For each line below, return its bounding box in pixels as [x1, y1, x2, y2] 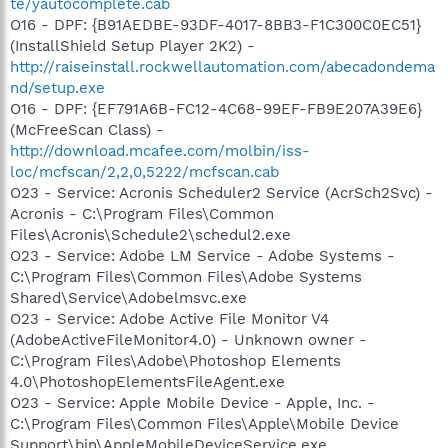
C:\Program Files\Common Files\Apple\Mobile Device [10, 414, 399, 433]
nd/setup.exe [10, 78, 105, 97]
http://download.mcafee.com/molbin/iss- [10, 141, 310, 160]
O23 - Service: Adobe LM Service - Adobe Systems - [10, 246, 395, 265]
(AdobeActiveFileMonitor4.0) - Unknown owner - [10, 330, 367, 349]
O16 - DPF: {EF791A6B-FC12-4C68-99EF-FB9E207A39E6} [10, 99, 422, 118]
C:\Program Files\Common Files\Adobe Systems [10, 267, 362, 286]
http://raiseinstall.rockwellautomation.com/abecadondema [10, 57, 435, 76]
